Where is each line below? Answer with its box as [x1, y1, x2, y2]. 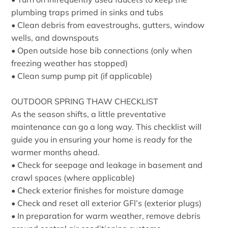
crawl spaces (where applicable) [11, 172, 135, 183]
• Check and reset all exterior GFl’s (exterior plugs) [11, 197, 202, 208]
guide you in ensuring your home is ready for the [11, 134, 193, 145]
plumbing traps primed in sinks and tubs [11, 7, 164, 17]
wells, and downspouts [11, 32, 99, 43]
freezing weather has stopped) [11, 58, 128, 68]
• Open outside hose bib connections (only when [11, 45, 192, 55]
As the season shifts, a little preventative [11, 108, 166, 119]
